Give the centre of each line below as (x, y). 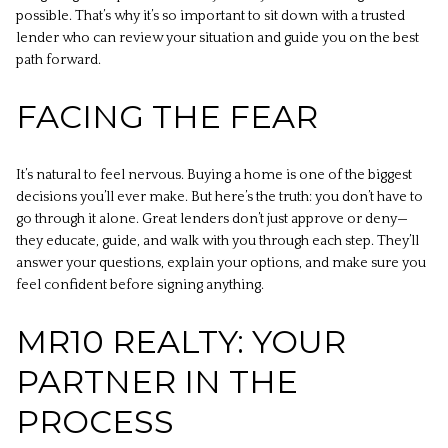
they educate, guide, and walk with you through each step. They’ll (217, 241)
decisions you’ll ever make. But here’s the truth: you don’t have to (219, 197)
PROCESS (95, 422)
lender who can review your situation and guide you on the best (217, 38)
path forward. (58, 60)
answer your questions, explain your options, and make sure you (221, 263)
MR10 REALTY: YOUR (181, 342)
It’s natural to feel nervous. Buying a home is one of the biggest (214, 175)
